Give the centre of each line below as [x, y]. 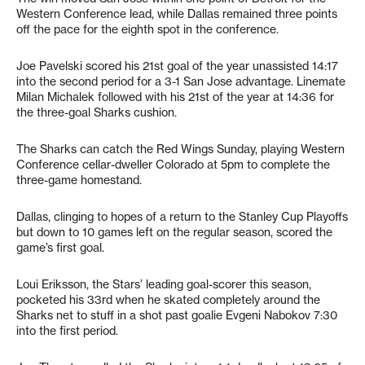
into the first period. [67, 330]
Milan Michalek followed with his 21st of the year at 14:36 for [175, 97]
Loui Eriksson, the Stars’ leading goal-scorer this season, [164, 284]
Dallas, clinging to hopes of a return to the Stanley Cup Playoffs [182, 216]
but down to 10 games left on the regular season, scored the [174, 232]
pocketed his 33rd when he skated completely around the [168, 299]
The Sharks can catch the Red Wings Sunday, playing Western [180, 149]
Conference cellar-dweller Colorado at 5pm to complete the [173, 164]
